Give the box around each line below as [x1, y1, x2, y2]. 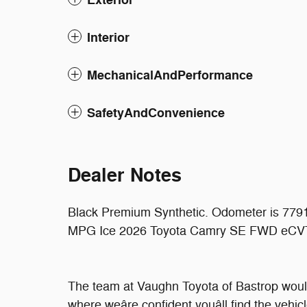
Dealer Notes [68, 163, 182, 188]
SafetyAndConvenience [87, 104, 225, 121]
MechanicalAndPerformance [87, 66, 253, 84]
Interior [87, 29, 130, 46]
